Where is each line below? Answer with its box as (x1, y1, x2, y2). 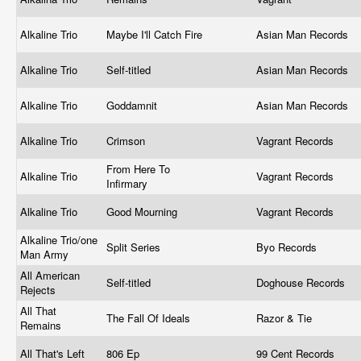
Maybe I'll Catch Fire (106, 27, 205, 42)
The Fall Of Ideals (106, 310, 193, 326)
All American (20, 268, 80, 283)
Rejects (20, 282, 59, 297)
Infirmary (106, 176, 151, 191)
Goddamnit (106, 98, 160, 113)
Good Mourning (106, 204, 180, 219)
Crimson (106, 133, 148, 148)
